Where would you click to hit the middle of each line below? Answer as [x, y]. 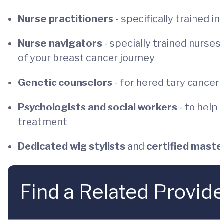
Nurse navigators [61, 43]
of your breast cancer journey [86, 58]
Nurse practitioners [67, 19]
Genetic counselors [66, 82]
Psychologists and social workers [98, 107]
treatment [42, 122]
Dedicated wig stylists [71, 146]
